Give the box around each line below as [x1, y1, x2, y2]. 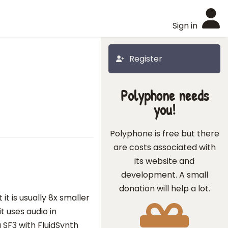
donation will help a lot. [119, 183, 210, 194]
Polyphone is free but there [109, 128, 219, 139]
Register [129, 53, 162, 65]
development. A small [121, 169, 208, 181]
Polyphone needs [120, 85, 209, 105]
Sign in [173, 20, 197, 32]
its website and [134, 155, 194, 167]
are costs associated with [113, 141, 216, 153]
